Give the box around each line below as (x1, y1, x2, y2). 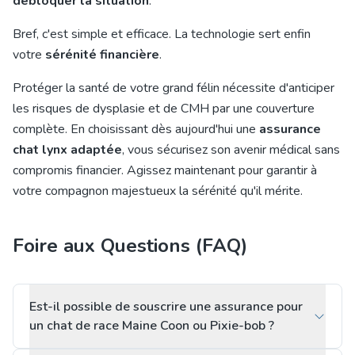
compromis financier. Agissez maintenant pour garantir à (13, 162, 317, 179)
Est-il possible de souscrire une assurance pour (29, 298, 303, 315)
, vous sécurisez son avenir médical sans (122, 141, 340, 158)
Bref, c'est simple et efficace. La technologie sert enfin (13, 25, 311, 43)
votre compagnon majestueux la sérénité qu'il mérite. (13, 182, 303, 200)
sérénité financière (45, 46, 159, 63)
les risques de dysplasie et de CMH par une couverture (13, 100, 315, 117)
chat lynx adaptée (13, 141, 122, 158)
